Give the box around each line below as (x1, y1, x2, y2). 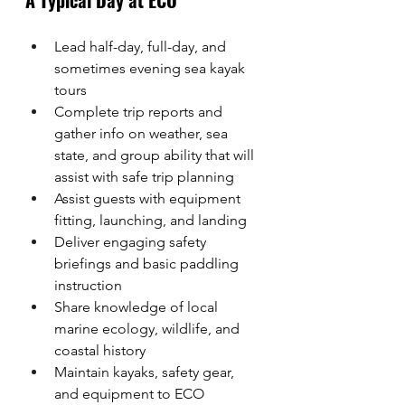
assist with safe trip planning (54, 168, 234, 185)
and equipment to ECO (54, 385, 208, 402)
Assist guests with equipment (54, 190, 244, 207)
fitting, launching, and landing (54, 212, 247, 229)
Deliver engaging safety (54, 233, 210, 250)
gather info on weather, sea (54, 125, 231, 142)
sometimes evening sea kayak (54, 60, 249, 77)
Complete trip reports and (54, 103, 226, 120)
